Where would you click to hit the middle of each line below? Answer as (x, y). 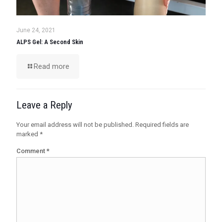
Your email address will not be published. (75, 125)
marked (28, 134)
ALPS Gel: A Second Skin (50, 42)
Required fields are (162, 125)
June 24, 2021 (36, 30)
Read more (52, 67)
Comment (31, 151)
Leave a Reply (44, 105)
